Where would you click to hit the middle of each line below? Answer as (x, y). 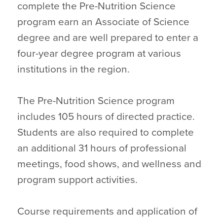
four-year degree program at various (99, 54)
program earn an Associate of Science (103, 22)
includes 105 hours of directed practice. (106, 117)
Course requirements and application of (107, 211)
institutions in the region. (74, 69)
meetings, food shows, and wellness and (109, 164)
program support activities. (77, 180)
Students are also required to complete (106, 132)
